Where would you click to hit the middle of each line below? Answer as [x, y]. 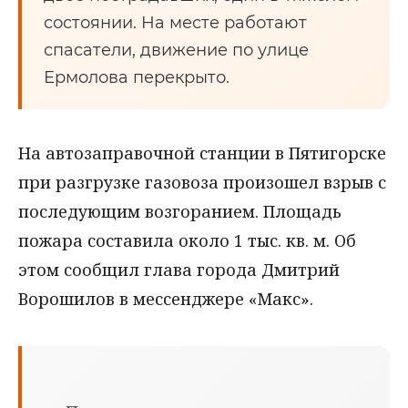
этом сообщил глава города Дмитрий [179, 270]
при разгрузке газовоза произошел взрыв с [202, 182]
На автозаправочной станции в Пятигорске [202, 153]
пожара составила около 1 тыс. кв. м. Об [187, 240]
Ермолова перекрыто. [137, 77]
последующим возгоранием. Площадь [180, 211]
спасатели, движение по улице [176, 50]
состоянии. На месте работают [175, 23]
